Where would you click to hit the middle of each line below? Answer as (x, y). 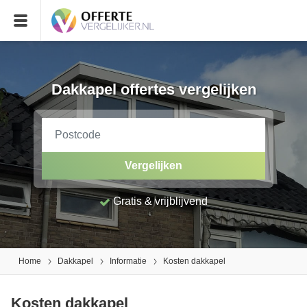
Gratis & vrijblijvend (159, 201)
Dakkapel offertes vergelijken (153, 89)
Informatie (128, 261)
